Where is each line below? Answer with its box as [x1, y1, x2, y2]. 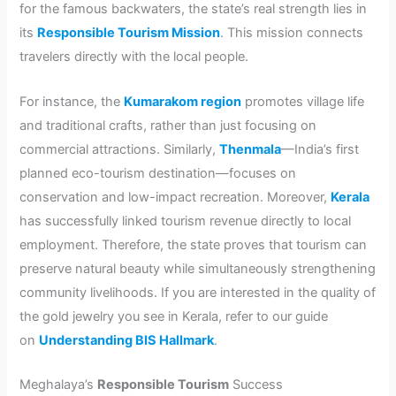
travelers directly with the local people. [19, 49, 249, 65]
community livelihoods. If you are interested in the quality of [19, 284, 377, 301]
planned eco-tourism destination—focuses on [19, 164, 297, 181]
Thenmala [219, 141, 282, 157]
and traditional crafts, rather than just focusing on [19, 117, 317, 133]
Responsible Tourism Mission [37, 25, 221, 42]
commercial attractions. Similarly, [19, 141, 220, 157]
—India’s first [281, 141, 360, 157]
